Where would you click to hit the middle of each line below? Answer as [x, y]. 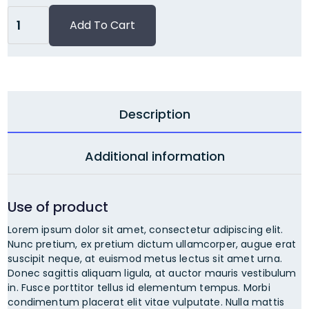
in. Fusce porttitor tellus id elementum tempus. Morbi [139, 287]
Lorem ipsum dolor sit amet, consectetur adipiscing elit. [146, 229]
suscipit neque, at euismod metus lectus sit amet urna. [145, 258]
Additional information [154, 156]
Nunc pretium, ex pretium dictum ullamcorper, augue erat [152, 244]
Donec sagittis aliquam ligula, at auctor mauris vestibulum [152, 273]
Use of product [58, 207]
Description [154, 114]
